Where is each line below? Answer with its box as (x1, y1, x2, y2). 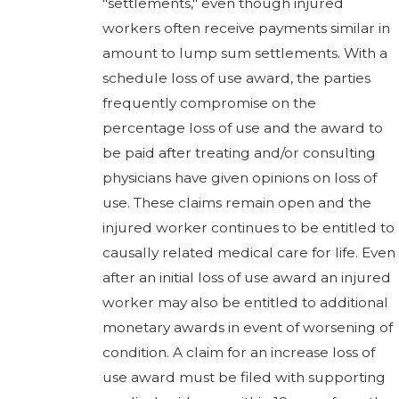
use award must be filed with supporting (102, 368, 386, 386)
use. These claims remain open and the (102, 193, 371, 211)
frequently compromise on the (102, 94, 316, 111)
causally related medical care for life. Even (102, 243, 395, 261)
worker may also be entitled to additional (102, 293, 388, 311)
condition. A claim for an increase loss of (102, 343, 375, 361)
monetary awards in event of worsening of (102, 318, 393, 336)
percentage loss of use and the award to (102, 118, 383, 136)
